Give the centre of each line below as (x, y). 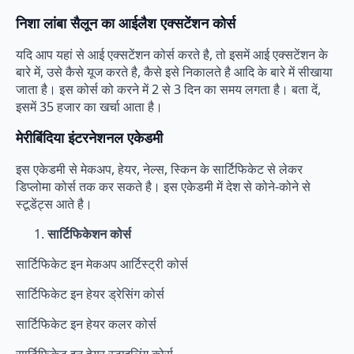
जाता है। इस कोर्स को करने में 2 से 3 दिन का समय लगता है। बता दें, (168, 90)
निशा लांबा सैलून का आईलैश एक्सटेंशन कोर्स (126, 23)
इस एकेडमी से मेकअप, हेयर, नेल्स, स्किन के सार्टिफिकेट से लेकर (159, 169)
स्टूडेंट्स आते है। (54, 204)
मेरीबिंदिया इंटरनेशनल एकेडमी (89, 138)
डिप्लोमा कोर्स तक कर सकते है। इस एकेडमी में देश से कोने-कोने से (163, 187)
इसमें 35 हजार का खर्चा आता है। (89, 107)
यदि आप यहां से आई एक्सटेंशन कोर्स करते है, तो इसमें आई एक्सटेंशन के (172, 55)
